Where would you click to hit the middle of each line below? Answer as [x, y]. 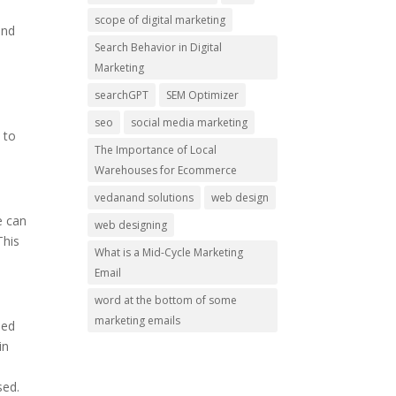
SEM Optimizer [202, 95]
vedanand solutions [144, 197]
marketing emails [137, 320]
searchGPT [121, 95]
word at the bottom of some [165, 300]
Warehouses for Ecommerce [165, 170]
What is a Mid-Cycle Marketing [168, 252]
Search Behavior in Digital [158, 47]
